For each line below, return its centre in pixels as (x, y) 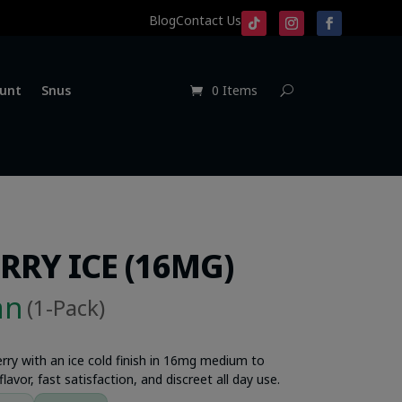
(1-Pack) (66, 308)
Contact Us (208, 20)
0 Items (235, 91)
